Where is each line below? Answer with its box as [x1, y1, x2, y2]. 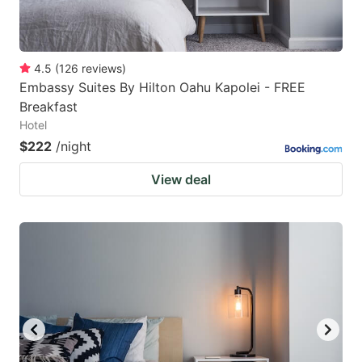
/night [56, 137, 91, 154]
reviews [82, 61, 122, 75]
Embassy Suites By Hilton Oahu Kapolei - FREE [19, 78, 305, 95]
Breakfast [19, 98, 78, 115]
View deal [151, 170, 211, 187]
